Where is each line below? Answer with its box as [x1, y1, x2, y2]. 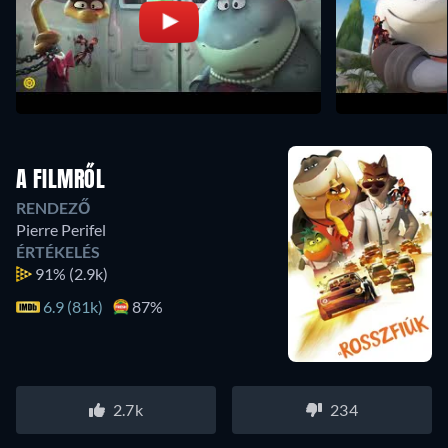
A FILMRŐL [16, 169, 105, 192]
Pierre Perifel [16, 219, 106, 239]
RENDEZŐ [16, 197, 90, 217]
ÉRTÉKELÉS [16, 241, 100, 261]
